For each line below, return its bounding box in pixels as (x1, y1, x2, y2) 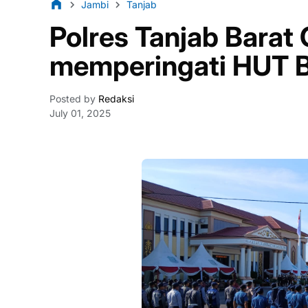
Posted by (49, 93, 96, 104)
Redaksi (96, 93, 134, 104)
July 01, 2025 (49, 107, 111, 119)
